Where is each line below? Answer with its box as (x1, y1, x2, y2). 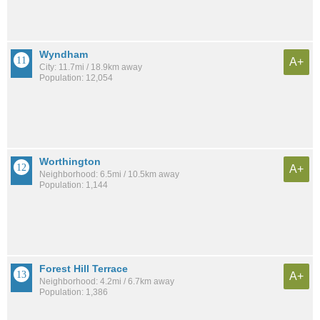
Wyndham (39, 49, 88, 61)
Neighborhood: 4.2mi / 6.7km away (39, 276, 174, 286)
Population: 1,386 (39, 286, 108, 297)
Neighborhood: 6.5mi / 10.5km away (39, 169, 179, 180)
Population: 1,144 (39, 180, 108, 191)
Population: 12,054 (39, 73, 113, 84)
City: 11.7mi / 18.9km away (39, 62, 142, 73)
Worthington (39, 156, 101, 168)
